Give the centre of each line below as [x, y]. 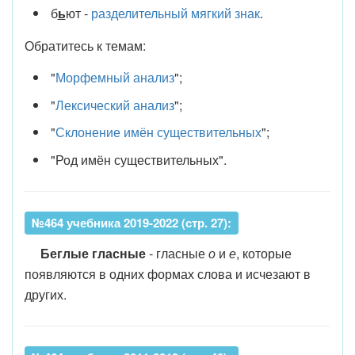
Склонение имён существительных [158, 132]
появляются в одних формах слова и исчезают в [168, 273]
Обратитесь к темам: [85, 46]
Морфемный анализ [115, 77]
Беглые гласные [92, 253]
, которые [264, 253]
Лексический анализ [115, 105]
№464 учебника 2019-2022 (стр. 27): [132, 222]
